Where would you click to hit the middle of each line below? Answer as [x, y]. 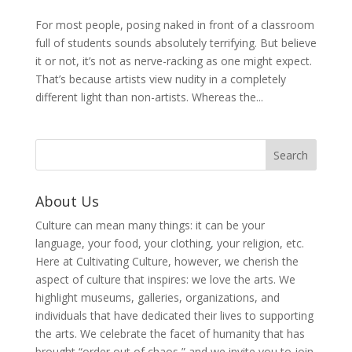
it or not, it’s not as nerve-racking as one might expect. [173, 60]
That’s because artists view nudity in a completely [160, 79]
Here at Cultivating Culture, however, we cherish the [167, 261]
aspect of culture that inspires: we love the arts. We [165, 279]
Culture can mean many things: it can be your [150, 225]
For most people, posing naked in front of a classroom [174, 24]
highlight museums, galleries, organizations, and [157, 297]
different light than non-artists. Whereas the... [149, 97]
